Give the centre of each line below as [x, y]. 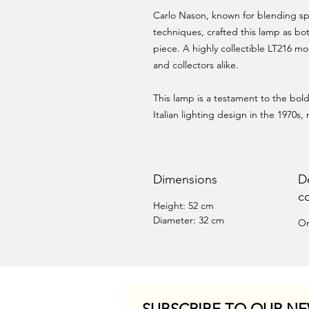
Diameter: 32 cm [189, 220]
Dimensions [185, 179]
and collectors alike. [196, 65]
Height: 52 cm [197, 206]
